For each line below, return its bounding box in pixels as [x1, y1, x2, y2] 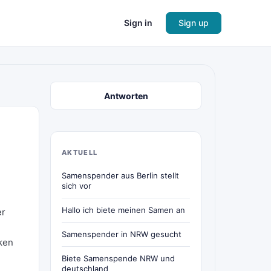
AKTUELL [62, 148, 98, 157]
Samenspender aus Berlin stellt [62, 171, 179, 180]
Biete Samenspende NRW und [62, 253, 175, 263]
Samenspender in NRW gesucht [62, 229, 181, 239]
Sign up [178, 18, 209, 28]
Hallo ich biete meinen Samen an [62, 205, 185, 215]
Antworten [103, 90, 148, 101]
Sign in [124, 18, 152, 28]
